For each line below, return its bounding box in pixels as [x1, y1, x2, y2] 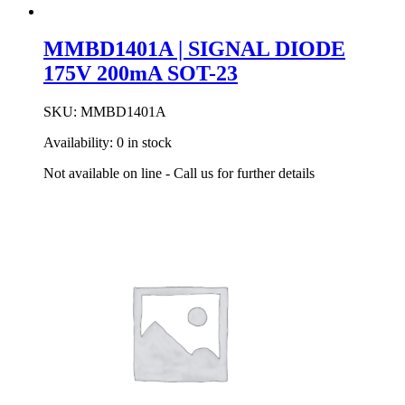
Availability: [43, 135, 117, 151]
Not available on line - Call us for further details [43, 165, 315, 182]
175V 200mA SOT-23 [43, 61, 238, 86]
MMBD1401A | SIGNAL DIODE [43, 37, 345, 61]
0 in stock [117, 135, 172, 151]
